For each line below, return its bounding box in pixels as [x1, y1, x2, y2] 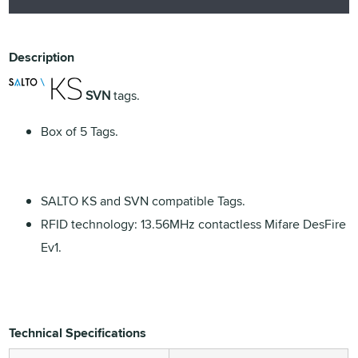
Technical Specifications [9, 323, 147, 342]
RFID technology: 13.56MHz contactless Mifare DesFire [41, 214, 347, 233]
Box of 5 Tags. [41, 121, 119, 141]
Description [9, 47, 75, 66]
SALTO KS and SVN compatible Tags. [41, 191, 246, 210]
